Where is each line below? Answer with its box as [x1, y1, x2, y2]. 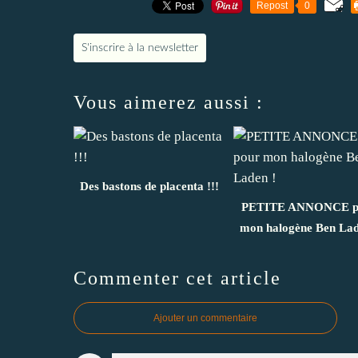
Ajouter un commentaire [153, 312, 257, 324]
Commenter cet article [74, 267, 281, 288]
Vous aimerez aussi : [74, 91, 264, 113]
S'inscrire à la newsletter [82, 42, 198, 54]
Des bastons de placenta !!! [80, 179, 219, 193]
